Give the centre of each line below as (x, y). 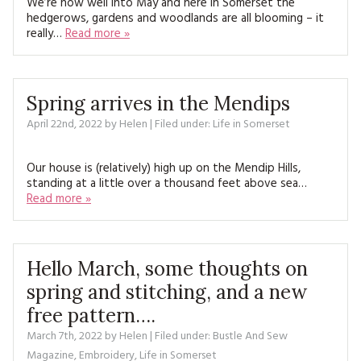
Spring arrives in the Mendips (158, 104)
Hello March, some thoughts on (167, 269)
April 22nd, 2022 (64, 124)
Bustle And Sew (250, 336)
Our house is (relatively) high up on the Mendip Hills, (164, 168)
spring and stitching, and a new (167, 292)
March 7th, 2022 (64, 336)
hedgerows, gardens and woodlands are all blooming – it (175, 19)
